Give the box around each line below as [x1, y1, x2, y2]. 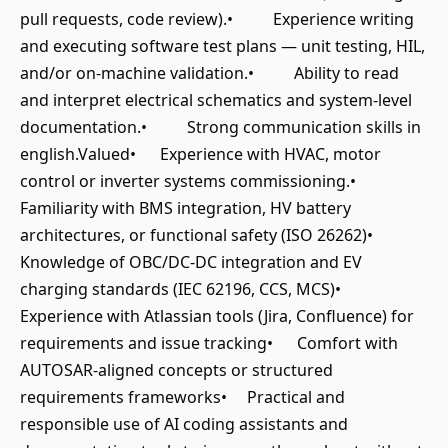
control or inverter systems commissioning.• [20, 170, 376, 192]
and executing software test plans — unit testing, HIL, [20, 35, 425, 57]
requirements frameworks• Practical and [20, 386, 345, 408]
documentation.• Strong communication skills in [20, 116, 421, 138]
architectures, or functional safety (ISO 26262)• [20, 224, 393, 246]
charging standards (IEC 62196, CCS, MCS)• [20, 278, 361, 300]
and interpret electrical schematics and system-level [20, 89, 412, 111]
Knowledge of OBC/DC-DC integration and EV [20, 251, 362, 273]
